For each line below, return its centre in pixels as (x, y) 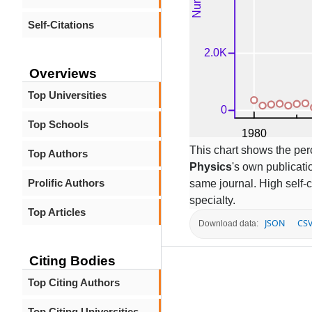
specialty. (212, 200)
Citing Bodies (72, 261)
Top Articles (57, 212)
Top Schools (58, 124)
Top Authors (58, 154)
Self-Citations (61, 25)
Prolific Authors (66, 183)
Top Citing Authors (74, 282)
